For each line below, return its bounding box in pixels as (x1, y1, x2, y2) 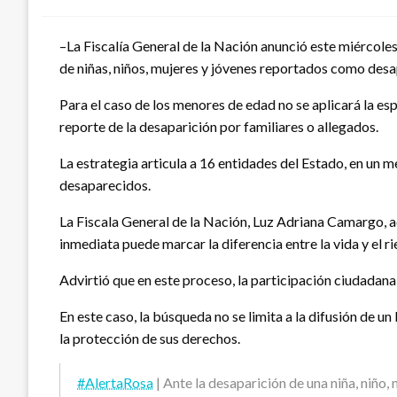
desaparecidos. (59, 176, 151, 194)
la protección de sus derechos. (59, 330, 240, 347)
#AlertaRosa (77, 374, 153, 392)
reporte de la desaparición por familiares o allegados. (59, 118, 378, 136)
